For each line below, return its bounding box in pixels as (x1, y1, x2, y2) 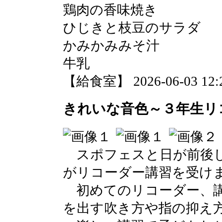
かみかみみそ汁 (63, 38, 160, 54)
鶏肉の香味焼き (63, 2, 158, 18)
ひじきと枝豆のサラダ (63, 20, 201, 36)
